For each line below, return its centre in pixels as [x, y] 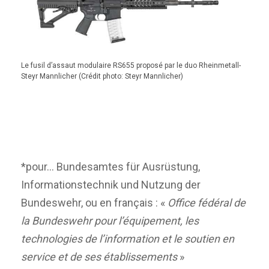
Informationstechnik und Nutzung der [111, 185]
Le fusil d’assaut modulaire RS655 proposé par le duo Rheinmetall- [131, 65]
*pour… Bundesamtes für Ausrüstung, [110, 167]
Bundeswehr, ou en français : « [94, 203]
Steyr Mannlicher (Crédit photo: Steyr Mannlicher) [102, 76]
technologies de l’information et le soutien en [128, 239]
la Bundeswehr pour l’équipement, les [110, 221]
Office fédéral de [207, 203]
